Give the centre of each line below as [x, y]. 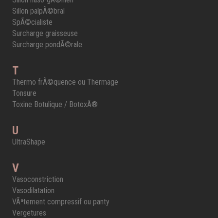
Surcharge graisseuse [45, 33]
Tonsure [24, 93]
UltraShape [29, 142]
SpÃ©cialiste [32, 22]
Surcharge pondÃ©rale [47, 45]
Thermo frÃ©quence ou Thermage [65, 82]
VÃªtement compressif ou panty [61, 202]
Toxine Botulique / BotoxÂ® [55, 104]
